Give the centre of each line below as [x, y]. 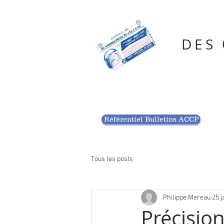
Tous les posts [112, 159]
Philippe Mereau [187, 197]
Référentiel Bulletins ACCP [151, 119]
